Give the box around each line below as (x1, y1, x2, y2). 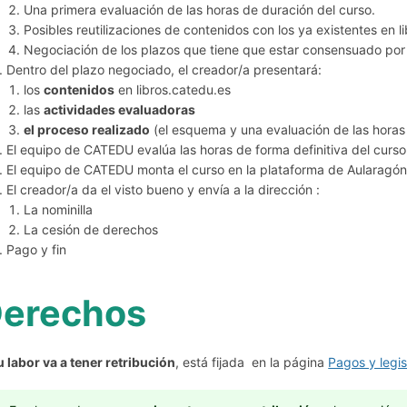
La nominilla (24, 201, 94, 217)
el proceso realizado (24, 121, 151, 137)
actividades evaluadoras (44, 101, 196, 117)
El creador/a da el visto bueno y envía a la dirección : (6, 181, 321, 197)
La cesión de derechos (24, 221, 159, 237)
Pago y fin (6, 241, 67, 257)
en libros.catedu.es (114, 81, 232, 97)
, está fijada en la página (175, 353, 329, 370)
